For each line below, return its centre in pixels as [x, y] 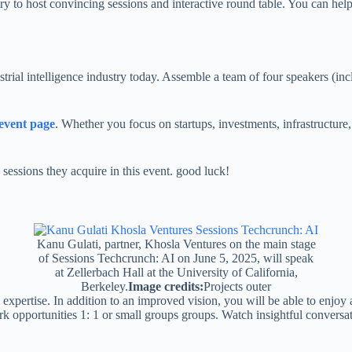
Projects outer [237, 286]
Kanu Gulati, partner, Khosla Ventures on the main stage [176, 244]
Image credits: [166, 286]
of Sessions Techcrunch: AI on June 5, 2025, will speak [176, 258]
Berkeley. [104, 286]
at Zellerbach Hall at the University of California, [176, 272]
